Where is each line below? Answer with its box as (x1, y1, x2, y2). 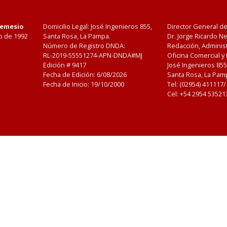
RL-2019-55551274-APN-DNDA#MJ (43, 51, 143, 60)
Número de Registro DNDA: (43, 41, 126, 50)
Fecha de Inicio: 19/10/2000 (43, 80, 125, 89)
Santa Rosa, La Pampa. (43, 31, 111, 41)
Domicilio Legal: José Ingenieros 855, (43, 22, 153, 31)
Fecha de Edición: (43, 70, 97, 79)
